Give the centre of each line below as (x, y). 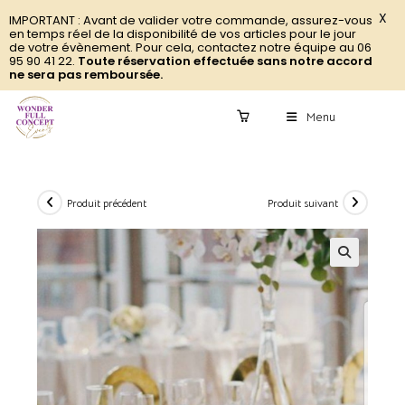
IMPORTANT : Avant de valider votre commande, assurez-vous (191, 20)
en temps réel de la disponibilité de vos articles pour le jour (183, 34)
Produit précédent (107, 202)
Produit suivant (302, 202)
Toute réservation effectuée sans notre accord (225, 61)
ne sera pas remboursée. (86, 75)
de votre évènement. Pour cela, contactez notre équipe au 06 (190, 47)
